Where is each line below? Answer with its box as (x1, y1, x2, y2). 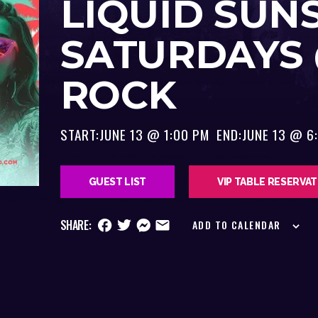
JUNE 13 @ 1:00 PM (99, 124, 209, 146)
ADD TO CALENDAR (192, 217, 281, 233)
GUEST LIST (88, 176, 147, 188)
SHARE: (60, 216, 92, 234)
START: (60, 124, 99, 146)
